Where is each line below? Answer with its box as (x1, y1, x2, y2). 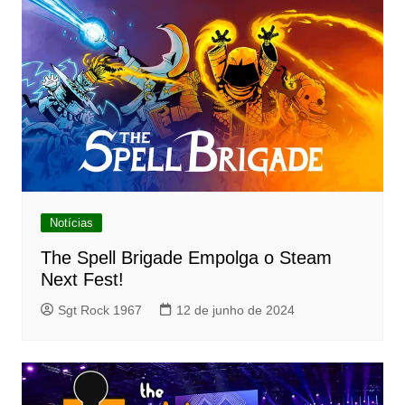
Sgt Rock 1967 (57, 302, 142, 317)
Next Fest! (40, 268, 124, 289)
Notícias (49, 215, 93, 230)
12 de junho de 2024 (175, 302, 295, 317)
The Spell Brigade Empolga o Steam (40, 247, 332, 268)
